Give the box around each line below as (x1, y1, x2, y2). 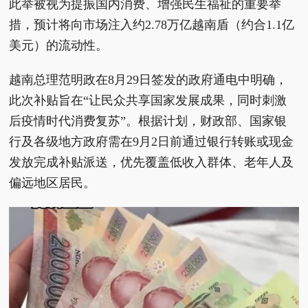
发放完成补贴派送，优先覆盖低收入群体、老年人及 (9, 155, 294, 169)
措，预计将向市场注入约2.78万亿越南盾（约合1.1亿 (9, 17, 295, 32)
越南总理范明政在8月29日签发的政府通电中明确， (9, 72, 288, 87)
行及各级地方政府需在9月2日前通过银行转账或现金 (9, 134, 294, 148)
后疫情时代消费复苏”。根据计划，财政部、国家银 (9, 113, 287, 128)
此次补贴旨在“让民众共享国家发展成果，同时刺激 (9, 93, 287, 107)
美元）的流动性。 (9, 38, 109, 52)
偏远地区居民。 (9, 175, 96, 190)
